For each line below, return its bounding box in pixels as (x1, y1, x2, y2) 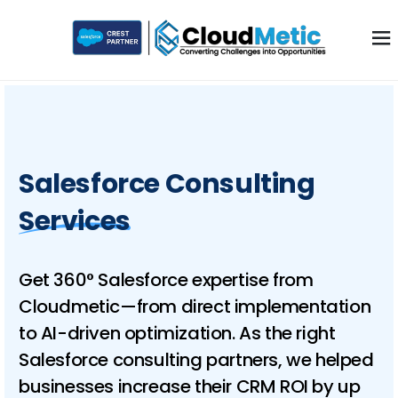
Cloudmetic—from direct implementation (19, 294, 371, 319)
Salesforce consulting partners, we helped (19, 347, 374, 372)
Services (19, 203, 131, 240)
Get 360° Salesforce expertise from (19, 267, 314, 292)
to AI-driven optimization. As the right (19, 321, 336, 346)
